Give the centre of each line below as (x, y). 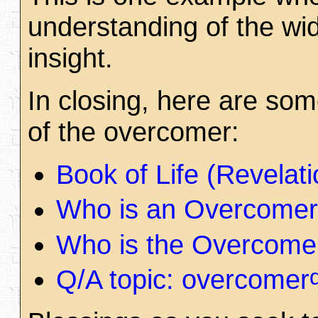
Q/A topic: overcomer (183, 280)
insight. (70, 58)
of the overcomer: (133, 132)
